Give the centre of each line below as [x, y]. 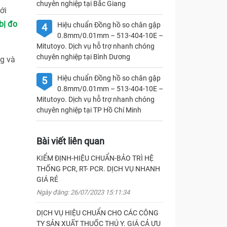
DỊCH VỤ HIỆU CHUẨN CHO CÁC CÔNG [97, 213]
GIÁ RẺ [47, 179]
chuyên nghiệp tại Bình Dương [83, 57]
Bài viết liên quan [70, 141]
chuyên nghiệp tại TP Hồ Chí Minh [89, 110]
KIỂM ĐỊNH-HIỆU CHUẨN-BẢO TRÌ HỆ [95, 158]
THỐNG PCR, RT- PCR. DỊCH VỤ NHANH [98, 169]
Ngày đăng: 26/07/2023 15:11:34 [83, 192]
